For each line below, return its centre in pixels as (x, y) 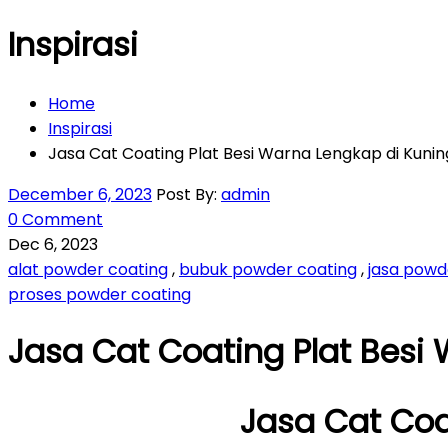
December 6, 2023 (80, 194)
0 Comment (55, 219)
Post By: (188, 194)
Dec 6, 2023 (53, 244)
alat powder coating (88, 269)
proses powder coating (99, 294)
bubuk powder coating (268, 269)
